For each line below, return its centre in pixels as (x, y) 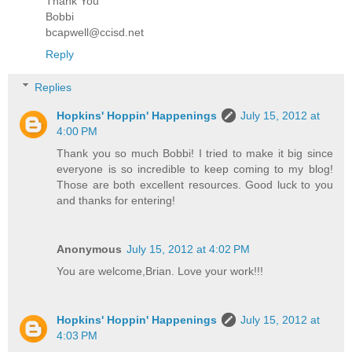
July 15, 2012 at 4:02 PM (189, 249)
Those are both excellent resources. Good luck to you (195, 184)
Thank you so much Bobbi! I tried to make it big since (195, 153)
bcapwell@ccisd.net (95, 33)
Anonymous (90, 249)
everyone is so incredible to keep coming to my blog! (195, 169)
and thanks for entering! (116, 200)
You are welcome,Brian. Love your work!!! (160, 271)
